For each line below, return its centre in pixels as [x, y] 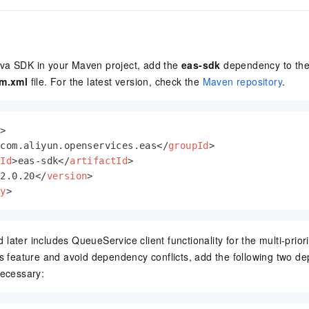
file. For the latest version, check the [115, 82]
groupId [189, 146]
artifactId [99, 161]
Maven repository [242, 82]
